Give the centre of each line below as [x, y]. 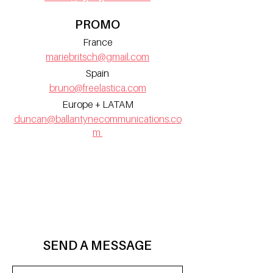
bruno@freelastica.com [97, 88]
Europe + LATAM [97, 104]
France [97, 42]
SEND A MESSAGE [97, 245]
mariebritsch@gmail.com [97, 57]
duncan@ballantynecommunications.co [97, 119]
